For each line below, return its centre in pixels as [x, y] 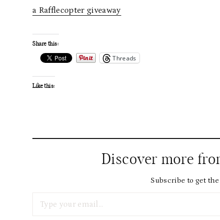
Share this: [46, 44]
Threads [124, 58]
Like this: [44, 86]
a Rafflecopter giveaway [77, 10]
